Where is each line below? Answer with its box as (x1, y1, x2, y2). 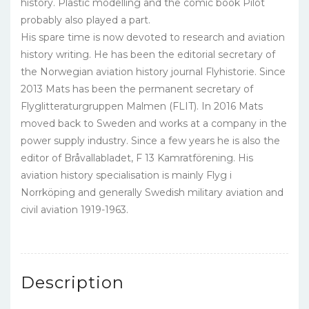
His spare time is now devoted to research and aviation (21, 31, 285, 44)
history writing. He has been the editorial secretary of (21, 48, 275, 61)
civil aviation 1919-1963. (21, 203, 128, 217)
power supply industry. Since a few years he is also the (21, 134, 280, 148)
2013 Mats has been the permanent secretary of (21, 83, 253, 96)
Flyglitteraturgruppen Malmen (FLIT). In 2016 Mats (21, 100, 263, 113)
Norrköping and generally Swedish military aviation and (21, 186, 283, 199)
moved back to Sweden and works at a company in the (21, 117, 287, 130)
